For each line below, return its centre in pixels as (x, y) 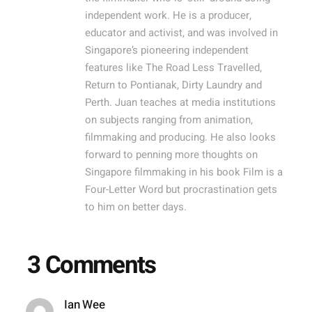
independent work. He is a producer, (169, 15)
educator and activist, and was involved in (182, 33)
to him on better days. (136, 207)
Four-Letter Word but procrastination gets (181, 189)
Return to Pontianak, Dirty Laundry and (174, 85)
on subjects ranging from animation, (169, 120)
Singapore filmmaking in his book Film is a (184, 172)
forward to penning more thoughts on (172, 155)
